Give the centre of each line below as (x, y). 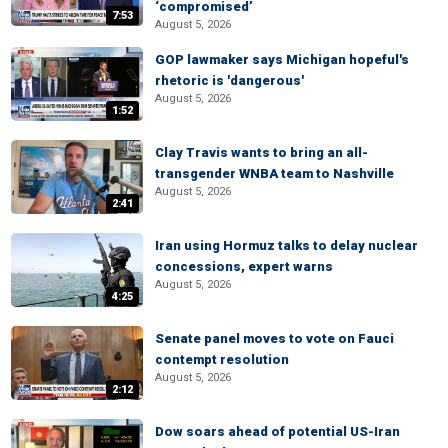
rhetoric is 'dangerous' (229, 80)
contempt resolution (222, 359)
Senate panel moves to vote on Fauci (274, 338)
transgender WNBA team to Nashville (274, 173)
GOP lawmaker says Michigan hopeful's (282, 59)
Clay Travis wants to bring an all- (261, 152)
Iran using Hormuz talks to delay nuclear (286, 245)
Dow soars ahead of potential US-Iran (277, 431)
